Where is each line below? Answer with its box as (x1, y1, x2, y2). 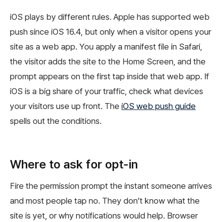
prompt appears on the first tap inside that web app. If (10, 71, 209, 82)
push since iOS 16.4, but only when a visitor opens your (10, 27, 211, 37)
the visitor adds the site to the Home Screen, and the (10, 56, 206, 67)
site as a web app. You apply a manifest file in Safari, (10, 42, 202, 52)
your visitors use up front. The (10, 101, 121, 111)
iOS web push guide (121, 101, 196, 111)
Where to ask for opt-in (10, 157, 138, 172)
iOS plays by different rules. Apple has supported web (10, 12, 210, 22)
